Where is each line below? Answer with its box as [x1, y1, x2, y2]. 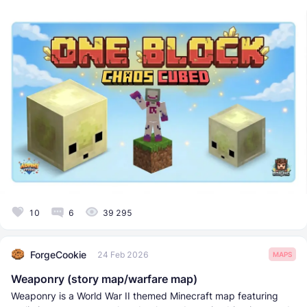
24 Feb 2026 [97, 249, 149, 260]
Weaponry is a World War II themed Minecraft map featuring [11, 290, 278, 302]
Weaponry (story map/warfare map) [11, 272, 197, 286]
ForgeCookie [30, 248, 86, 260]
